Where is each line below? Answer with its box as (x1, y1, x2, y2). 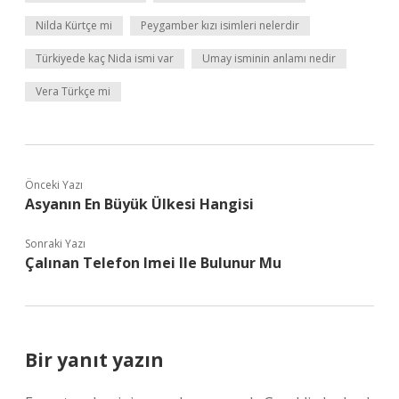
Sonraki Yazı (25, 236, 85, 251)
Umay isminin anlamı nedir (202, 51, 336, 66)
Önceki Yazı (25, 177, 83, 192)
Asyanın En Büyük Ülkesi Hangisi (25, 194, 254, 214)
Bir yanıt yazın (25, 347, 164, 372)
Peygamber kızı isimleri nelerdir (141, 18, 299, 33)
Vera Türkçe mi (36, 84, 110, 99)
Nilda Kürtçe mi (36, 18, 112, 33)
